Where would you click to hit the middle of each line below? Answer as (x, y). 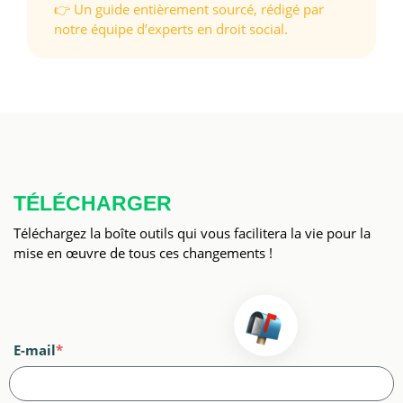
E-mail (35, 349)
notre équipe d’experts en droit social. (171, 28)
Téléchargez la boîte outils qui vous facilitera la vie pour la (192, 233)
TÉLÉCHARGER (93, 204)
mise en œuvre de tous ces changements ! (143, 253)
